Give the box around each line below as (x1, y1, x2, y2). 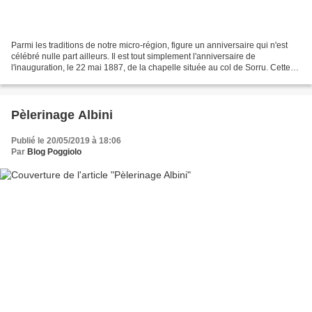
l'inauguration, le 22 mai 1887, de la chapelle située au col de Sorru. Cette (11, 62, 290, 72)
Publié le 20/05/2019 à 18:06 (11, 135, 121, 146)
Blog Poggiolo (27, 146, 81, 157)
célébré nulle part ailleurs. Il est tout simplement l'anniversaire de (11, 51, 256, 61)
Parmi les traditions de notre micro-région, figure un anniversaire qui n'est (11, 40, 288, 50)
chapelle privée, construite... (11, 73, 117, 84)
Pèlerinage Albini (11, 107, 113, 122)
